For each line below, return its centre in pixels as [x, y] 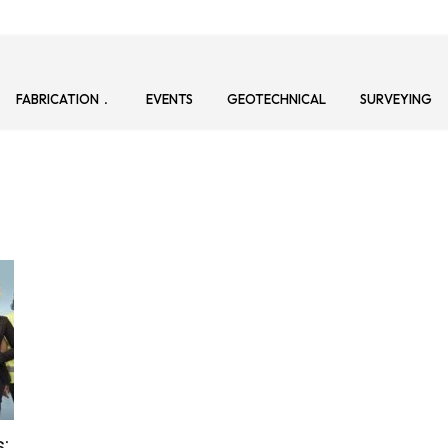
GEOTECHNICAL [276, 99]
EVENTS [169, 99]
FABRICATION [57, 99]
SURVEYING [396, 99]
